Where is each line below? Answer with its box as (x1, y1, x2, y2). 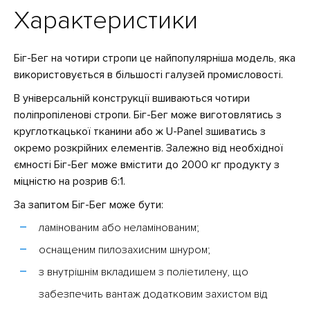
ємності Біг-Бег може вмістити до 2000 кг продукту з (14, 158, 280, 172)
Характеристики (14, 6, 198, 36)
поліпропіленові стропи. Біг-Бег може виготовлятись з (14, 108, 282, 122)
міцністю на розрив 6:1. (14, 174, 125, 188)
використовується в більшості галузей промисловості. (14, 68, 283, 82)
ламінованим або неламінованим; (39, 221, 199, 235)
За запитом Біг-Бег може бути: (14, 198, 163, 212)
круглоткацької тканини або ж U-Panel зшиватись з (14, 125, 266, 138)
